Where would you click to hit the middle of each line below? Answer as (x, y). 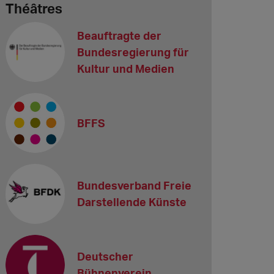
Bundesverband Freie (135, 185)
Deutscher (106, 256)
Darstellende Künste (132, 202)
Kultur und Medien (126, 68)
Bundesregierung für (133, 52)
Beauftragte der (120, 35)
